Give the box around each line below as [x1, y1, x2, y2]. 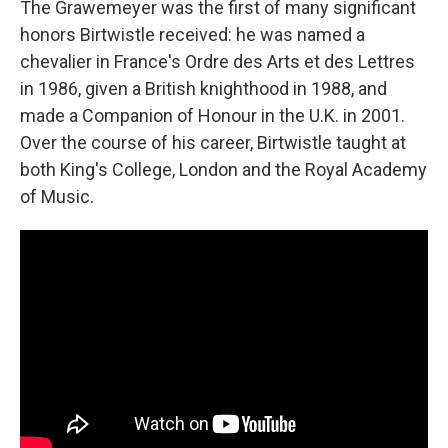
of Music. [20, 186, 94, 207]
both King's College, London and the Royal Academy [20, 159, 427, 180]
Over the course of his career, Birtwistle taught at [20, 132, 406, 153]
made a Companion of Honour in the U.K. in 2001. [20, 105, 405, 126]
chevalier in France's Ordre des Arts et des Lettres [20, 51, 415, 72]
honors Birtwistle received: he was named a [20, 24, 365, 45]
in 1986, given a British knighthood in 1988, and [20, 78, 387, 99]
